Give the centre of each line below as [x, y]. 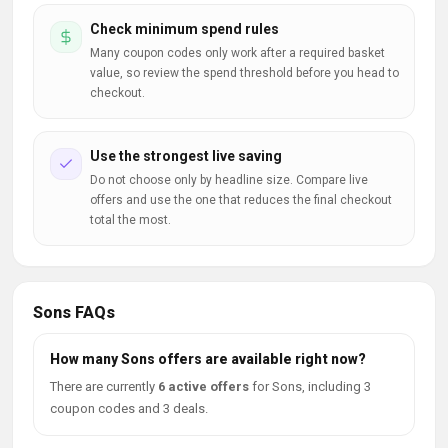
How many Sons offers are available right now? [208, 359]
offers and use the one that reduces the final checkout [241, 200]
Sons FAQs [74, 312]
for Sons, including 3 [310, 386]
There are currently [104, 386]
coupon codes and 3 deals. [129, 408]
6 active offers [203, 386]
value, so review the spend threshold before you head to [244, 73]
